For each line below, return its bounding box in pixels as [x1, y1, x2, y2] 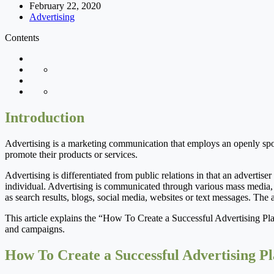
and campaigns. [5, 223, 65, 234]
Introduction [5, 109, 84, 125]
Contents [5, 32, 39, 43]
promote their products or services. [5, 149, 138, 160]
